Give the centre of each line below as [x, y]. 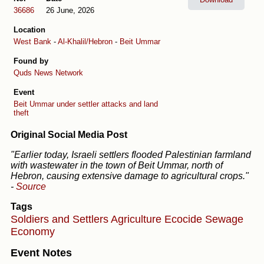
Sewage [224, 220]
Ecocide [185, 220]
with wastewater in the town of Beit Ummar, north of [117, 165]
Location [29, 29]
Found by [31, 61]
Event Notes [41, 253]
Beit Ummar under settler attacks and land [86, 104]
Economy [33, 232]
